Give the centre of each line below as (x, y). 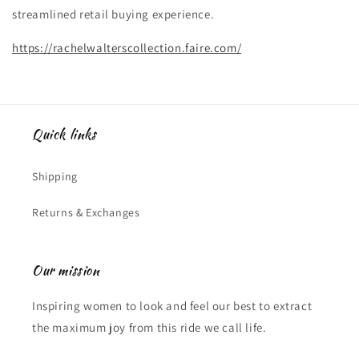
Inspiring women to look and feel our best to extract (172, 306)
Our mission (66, 270)
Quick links (65, 134)
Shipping (55, 176)
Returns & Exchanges (86, 212)
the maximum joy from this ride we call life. (149, 327)
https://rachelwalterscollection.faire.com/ (127, 47)
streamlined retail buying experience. (115, 14)
